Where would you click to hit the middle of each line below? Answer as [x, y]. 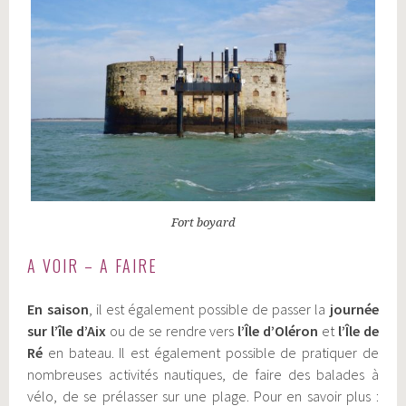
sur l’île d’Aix [67, 330]
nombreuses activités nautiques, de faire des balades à [203, 374]
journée [354, 309]
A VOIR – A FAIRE [93, 265]
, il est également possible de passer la [209, 309]
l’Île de [356, 330]
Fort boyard [203, 222]
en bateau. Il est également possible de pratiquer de [213, 352]
